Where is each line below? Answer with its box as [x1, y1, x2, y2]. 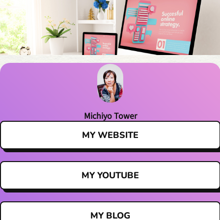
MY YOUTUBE [82, 169, 139, 182]
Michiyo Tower [83, 110, 137, 122]
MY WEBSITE [82, 129, 138, 141]
